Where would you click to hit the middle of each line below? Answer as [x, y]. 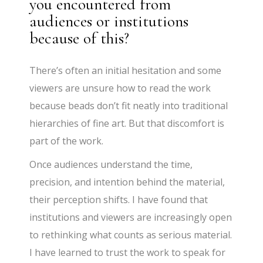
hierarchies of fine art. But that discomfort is [127, 123]
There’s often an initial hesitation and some [126, 70]
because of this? [80, 38]
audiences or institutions [109, 21]
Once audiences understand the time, [111, 164]
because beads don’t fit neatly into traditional [129, 105]
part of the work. [67, 141]
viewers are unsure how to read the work [120, 88]
